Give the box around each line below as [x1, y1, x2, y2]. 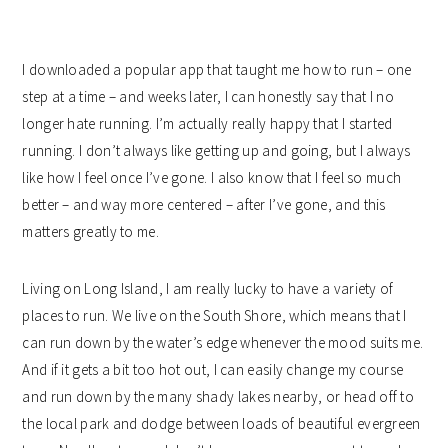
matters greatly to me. [22, 221, 159, 241]
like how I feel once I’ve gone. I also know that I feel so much [22, 167, 402, 187]
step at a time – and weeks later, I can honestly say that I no [22, 86, 394, 106]
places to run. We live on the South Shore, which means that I [22, 305, 407, 325]
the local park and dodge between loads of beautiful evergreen [22, 413, 421, 433]
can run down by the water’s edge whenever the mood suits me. [22, 332, 424, 352]
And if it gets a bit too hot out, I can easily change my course [22, 359, 404, 379]
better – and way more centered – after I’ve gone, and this [22, 194, 386, 214]
